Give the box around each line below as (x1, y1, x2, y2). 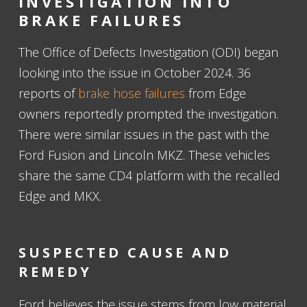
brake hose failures (78, 85, 185, 101)
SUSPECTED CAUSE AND (19, 243, 232, 262)
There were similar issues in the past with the (19, 126, 269, 143)
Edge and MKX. (19, 188, 101, 204)
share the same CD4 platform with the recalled (19, 167, 280, 184)
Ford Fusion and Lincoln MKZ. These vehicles (19, 147, 270, 163)
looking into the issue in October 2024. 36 (19, 64, 251, 81)
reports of (19, 85, 78, 101)
